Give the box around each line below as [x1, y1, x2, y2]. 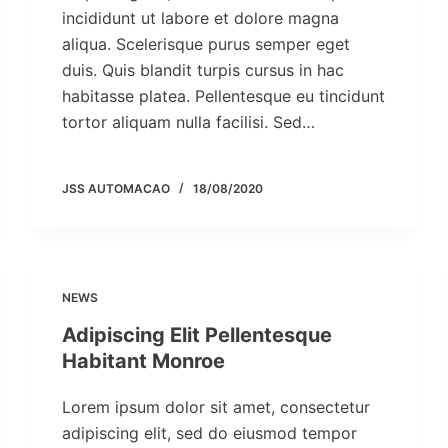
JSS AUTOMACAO [62, 181, 171, 196]
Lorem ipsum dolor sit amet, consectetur [62, 397, 371, 417]
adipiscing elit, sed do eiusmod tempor [62, 423, 358, 443]
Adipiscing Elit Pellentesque [62, 323, 333, 347]
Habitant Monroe [62, 349, 226, 373]
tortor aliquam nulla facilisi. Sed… [62, 112, 316, 132]
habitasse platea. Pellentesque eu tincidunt [62, 86, 386, 106]
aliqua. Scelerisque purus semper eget [62, 34, 351, 54]
